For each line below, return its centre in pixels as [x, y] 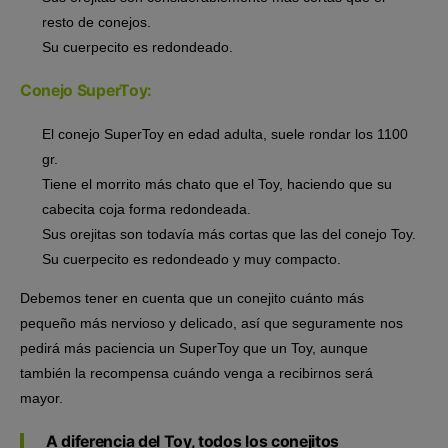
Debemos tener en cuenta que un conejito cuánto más [192, 297]
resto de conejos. [96, 21]
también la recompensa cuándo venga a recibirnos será [196, 372]
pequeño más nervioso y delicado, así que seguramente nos [211, 322]
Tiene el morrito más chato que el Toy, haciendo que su [217, 183]
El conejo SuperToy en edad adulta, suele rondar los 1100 [225, 133]
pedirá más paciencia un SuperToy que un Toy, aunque [194, 347]
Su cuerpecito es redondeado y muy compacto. [191, 258]
